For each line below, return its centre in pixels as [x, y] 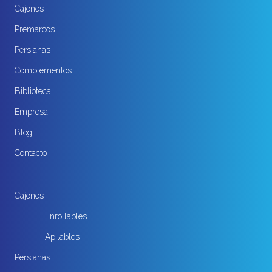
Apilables [62, 237]
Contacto [31, 153]
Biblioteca [33, 91]
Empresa [31, 112]
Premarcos [35, 29]
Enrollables [66, 216]
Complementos [43, 71]
